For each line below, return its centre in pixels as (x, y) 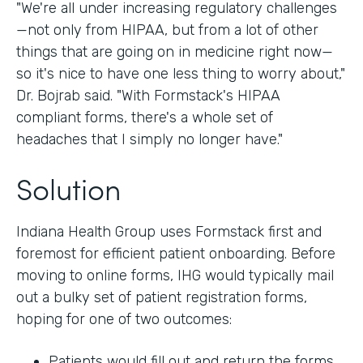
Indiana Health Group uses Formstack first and (169, 231)
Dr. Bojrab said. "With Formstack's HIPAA (148, 95)
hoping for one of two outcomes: (124, 319)
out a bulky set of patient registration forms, (162, 297)
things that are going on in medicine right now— (175, 51)
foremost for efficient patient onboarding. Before (176, 253)
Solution (68, 187)
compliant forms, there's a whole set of (145, 117)
